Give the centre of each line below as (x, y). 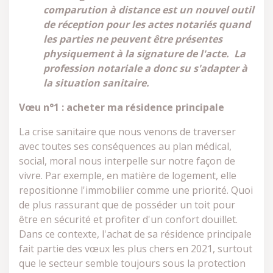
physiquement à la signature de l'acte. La (144, 54)
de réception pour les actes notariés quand (147, 24)
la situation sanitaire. (96, 83)
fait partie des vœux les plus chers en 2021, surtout (136, 249)
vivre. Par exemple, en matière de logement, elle (128, 175)
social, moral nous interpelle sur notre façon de (127, 161)
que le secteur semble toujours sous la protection (132, 263)
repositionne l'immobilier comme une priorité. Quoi (136, 190)
